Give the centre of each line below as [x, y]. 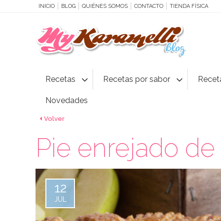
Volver [54, 119]
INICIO [47, 6]
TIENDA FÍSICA [189, 6]
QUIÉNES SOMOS [105, 6]
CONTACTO [149, 6]
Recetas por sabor [137, 79]
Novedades [67, 100]
